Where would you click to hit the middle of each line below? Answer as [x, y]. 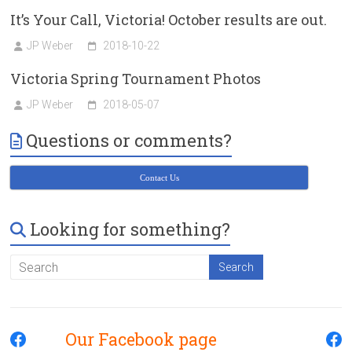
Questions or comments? [129, 141]
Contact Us [159, 178]
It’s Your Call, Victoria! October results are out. [169, 20]
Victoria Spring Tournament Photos [136, 79]
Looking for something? [130, 229]
